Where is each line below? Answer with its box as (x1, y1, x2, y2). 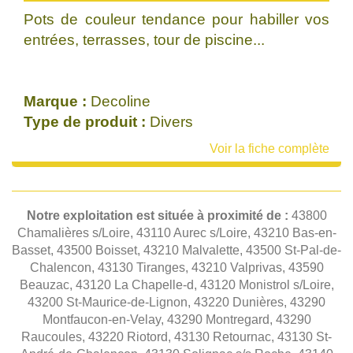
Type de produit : (24, 113, 150, 130)
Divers (150, 113, 193, 130)
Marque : (24, 93, 91, 110)
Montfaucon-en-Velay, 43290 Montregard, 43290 (42, 313, 311, 326)
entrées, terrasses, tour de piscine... (24, 32, 265, 48)
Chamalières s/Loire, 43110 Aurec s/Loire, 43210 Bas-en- (17, 226, 336, 240)
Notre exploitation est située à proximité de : (26, 209, 292, 222)
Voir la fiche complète (210, 142, 329, 155)
